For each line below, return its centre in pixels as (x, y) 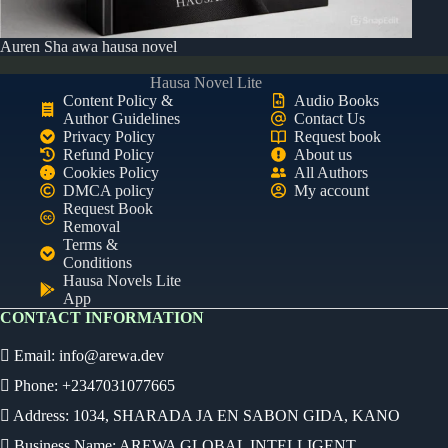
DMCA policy (108, 190)
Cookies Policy (111, 172)
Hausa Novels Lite (122, 280)
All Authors (331, 172)
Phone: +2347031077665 (92, 386)
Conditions (97, 262)
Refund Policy (108, 154)
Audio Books (337, 100)
